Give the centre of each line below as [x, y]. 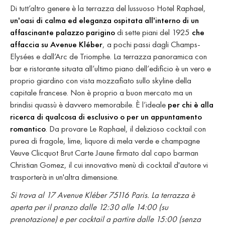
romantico [28, 129]
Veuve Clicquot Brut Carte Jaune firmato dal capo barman [104, 153]
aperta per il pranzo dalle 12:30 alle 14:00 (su [89, 207]
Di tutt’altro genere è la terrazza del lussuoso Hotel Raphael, [108, 8]
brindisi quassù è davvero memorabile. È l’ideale [89, 105]
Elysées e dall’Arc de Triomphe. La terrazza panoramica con [108, 57]
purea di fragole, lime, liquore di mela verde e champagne [105, 141]
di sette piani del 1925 [153, 32]
